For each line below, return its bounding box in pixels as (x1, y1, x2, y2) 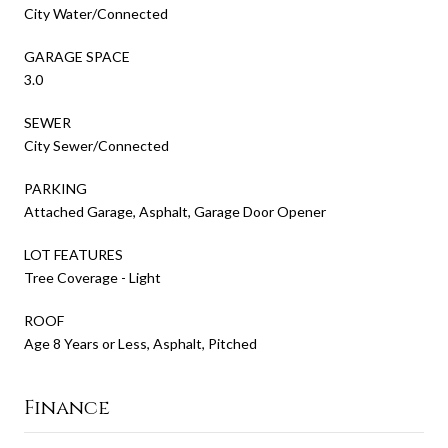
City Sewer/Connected (24, 136, 169, 154)
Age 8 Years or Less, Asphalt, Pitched (24, 334, 257, 352)
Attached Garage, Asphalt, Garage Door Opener (24, 202, 326, 220)
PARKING (24, 179, 87, 197)
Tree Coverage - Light (24, 268, 161, 286)
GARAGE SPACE (24, 47, 130, 65)
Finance (24, 393, 110, 421)
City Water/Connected (24, 4, 168, 22)
